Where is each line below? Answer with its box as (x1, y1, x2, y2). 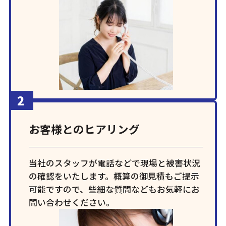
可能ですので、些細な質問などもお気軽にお (29, 183, 200, 195)
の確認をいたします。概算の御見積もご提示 (29, 169, 200, 182)
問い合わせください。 (29, 196, 115, 208)
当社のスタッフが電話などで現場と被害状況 (29, 156, 201, 169)
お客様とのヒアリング (29, 121, 140, 137)
